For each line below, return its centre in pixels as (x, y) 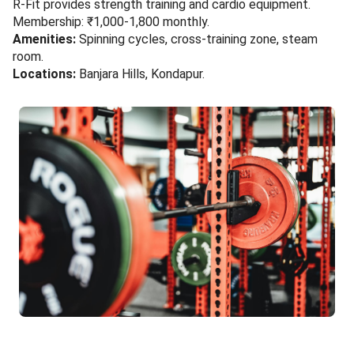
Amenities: (44, 39)
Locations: (44, 73)
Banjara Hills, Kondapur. (140, 73)
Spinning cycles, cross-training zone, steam (197, 39)
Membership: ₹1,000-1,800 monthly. (111, 21)
